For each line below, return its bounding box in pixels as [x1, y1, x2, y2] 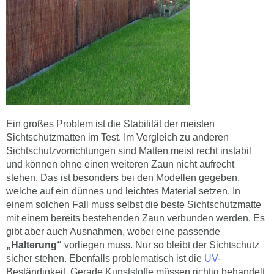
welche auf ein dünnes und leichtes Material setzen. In [6, 165, 240, 176]
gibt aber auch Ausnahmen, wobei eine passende [6, 205, 220, 216]
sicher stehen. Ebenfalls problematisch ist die [6, 232, 204, 243]
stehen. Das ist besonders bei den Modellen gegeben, [6, 151, 240, 162]
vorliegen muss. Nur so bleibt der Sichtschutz [62, 218, 259, 229]
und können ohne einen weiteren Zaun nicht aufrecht [6, 138, 234, 149]
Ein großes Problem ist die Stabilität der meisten [6, 97, 215, 108]
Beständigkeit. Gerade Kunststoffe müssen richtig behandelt [6, 245, 265, 256]
